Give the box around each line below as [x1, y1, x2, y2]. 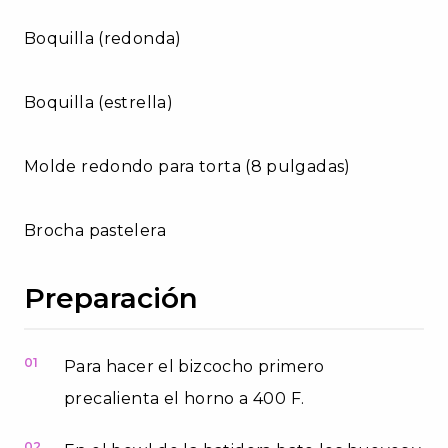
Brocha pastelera [24, 220, 166, 240]
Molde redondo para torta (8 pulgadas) [24, 156, 351, 176]
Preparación [24, 280, 198, 315]
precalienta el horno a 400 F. [64, 388, 305, 408]
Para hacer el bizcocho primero [64, 356, 325, 376]
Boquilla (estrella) [24, 92, 174, 112]
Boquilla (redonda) [24, 28, 182, 48]
